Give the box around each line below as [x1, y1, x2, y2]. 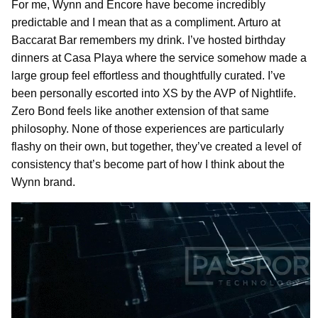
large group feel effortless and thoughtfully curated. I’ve [11, 70, 285, 82]
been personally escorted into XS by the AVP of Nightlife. [11, 87, 296, 100]
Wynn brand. [11, 176, 75, 189]
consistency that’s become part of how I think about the [11, 158, 285, 171]
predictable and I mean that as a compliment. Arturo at [11, 16, 280, 29]
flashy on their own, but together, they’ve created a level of [11, 141, 301, 153]
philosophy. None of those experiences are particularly [11, 123, 284, 136]
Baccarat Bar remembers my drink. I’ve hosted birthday [11, 34, 285, 47]
